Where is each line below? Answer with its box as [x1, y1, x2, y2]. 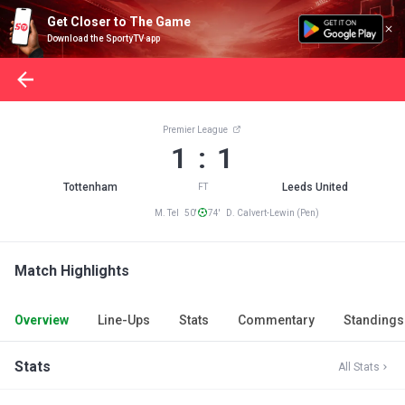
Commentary [238, 313, 315, 327]
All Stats [338, 361, 380, 373]
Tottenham [63, 181, 118, 193]
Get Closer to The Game [47, 14, 191, 29]
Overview [14, 313, 69, 327]
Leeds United [281, 181, 348, 193]
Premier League [163, 125, 230, 135]
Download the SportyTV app [47, 33, 160, 43]
